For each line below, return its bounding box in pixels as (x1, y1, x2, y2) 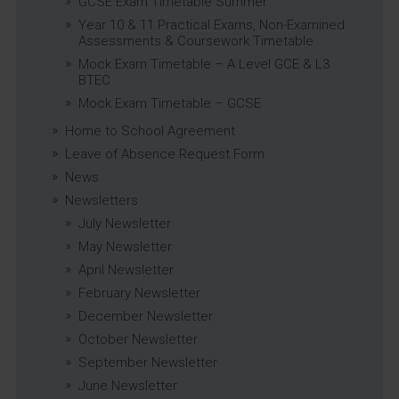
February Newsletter (77, 284, 200, 301)
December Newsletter (77, 307, 213, 324)
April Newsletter (77, 261, 174, 278)
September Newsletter (77, 354, 217, 370)
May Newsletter (77, 238, 172, 255)
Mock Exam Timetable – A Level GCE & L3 (77, 55, 330, 72)
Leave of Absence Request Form (64, 145, 265, 162)
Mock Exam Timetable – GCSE (77, 94, 261, 111)
